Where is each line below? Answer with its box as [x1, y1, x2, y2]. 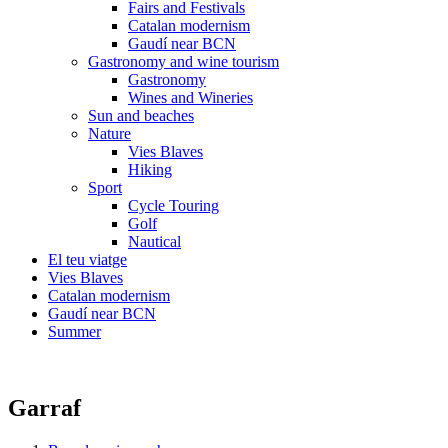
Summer [48, 323, 101, 340]
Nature [88, 125, 131, 142]
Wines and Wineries [128, 89, 253, 106]
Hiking [128, 161, 172, 178]
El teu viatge [48, 251, 127, 268]
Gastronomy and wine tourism [88, 53, 279, 70]
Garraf [8, 394, 81, 421]
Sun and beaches [88, 107, 194, 124]
